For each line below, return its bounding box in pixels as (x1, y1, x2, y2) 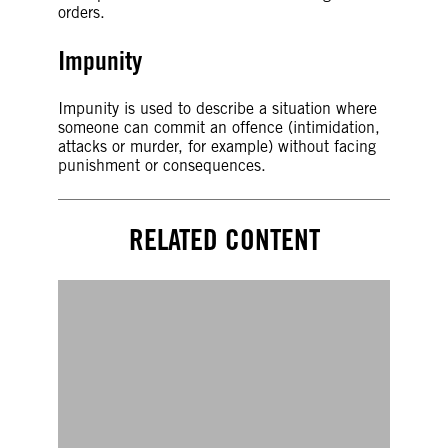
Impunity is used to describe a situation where (57, 98, 377, 118)
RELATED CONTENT (128, 221, 320, 257)
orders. (57, 2, 105, 22)
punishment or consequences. (57, 155, 266, 175)
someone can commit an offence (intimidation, (57, 117, 380, 137)
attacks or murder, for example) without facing (57, 136, 376, 156)
